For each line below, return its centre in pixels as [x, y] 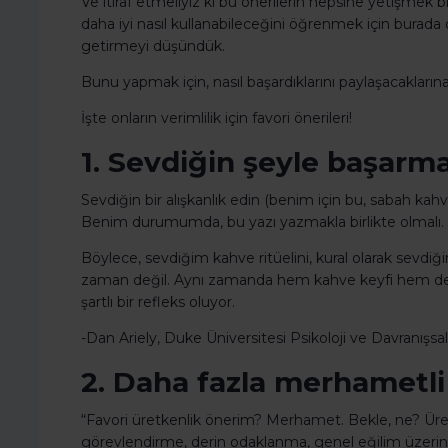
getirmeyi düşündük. [153, 46]
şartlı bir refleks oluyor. [158, 302]
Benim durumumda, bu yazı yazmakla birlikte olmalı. [262, 222]
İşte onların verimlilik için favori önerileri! [216, 118]
